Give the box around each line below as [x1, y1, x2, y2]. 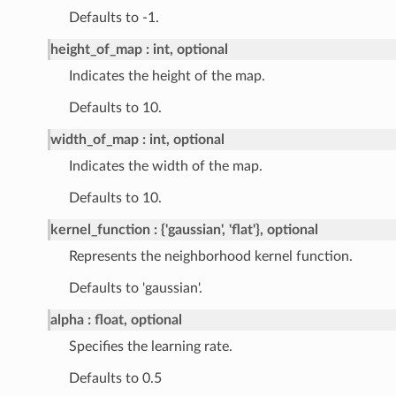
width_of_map [49, 133, 139, 148]
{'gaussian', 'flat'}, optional [160, 223, 318, 238]
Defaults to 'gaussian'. [68, 281, 202, 296]
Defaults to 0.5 [68, 371, 162, 386]
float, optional [94, 313, 182, 328]
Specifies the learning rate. [68, 339, 232, 354]
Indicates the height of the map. [68, 69, 265, 84]
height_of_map [49, 42, 142, 57]
